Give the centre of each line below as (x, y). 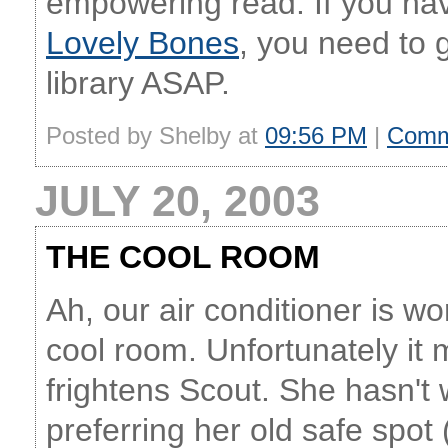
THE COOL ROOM (183, 257)
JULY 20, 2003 (177, 201)
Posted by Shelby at (155, 135)
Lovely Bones (142, 43)
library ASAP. (138, 83)
